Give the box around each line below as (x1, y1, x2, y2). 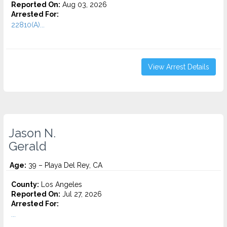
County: (11, 180, 39, 188)
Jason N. (9, 126, 56, 140)
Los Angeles (39, 180, 82, 188)
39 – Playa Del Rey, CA (26, 161, 102, 169)
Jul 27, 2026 (60, 190, 102, 198)
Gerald (9, 139, 47, 154)
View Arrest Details (148, 63, 209, 71)
